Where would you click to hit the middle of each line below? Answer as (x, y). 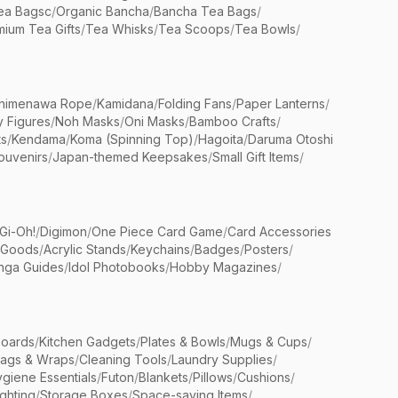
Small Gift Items (256, 157)
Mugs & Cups (269, 342)
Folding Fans (195, 103)
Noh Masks (88, 121)
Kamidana (125, 103)
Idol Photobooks (117, 267)
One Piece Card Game (157, 231)
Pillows (213, 377)
